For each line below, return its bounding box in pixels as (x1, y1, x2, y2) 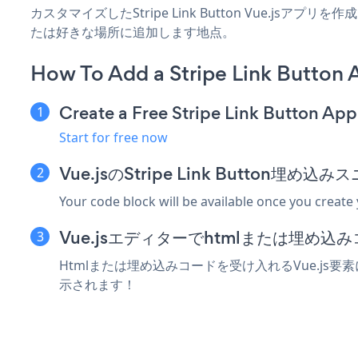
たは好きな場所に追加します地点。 (30, 22, 235, 41)
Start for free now (59, 128, 168, 146)
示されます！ (59, 275, 136, 293)
